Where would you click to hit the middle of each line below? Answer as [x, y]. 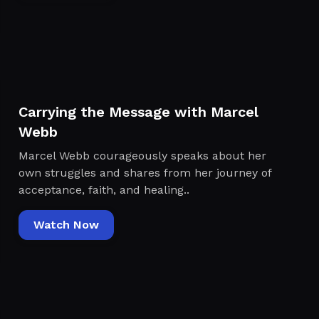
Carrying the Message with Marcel [138, 111]
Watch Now [66, 224]
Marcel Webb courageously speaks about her [142, 155]
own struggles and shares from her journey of [145, 172]
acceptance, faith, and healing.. [104, 189]
